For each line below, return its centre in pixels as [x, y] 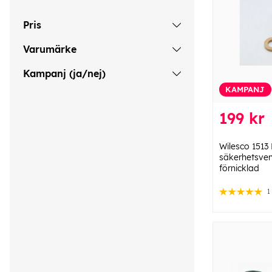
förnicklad [239, 168]
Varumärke [50, 49]
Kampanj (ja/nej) [64, 73]
